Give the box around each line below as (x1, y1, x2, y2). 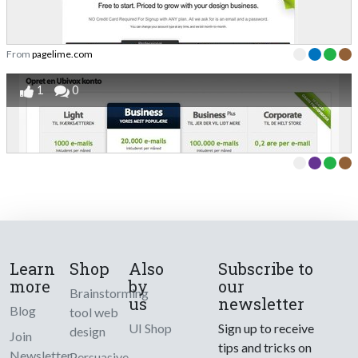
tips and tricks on (218, 339, 312, 355)
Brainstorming (69, 284, 149, 300)
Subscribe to (218, 257, 314, 279)
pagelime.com (32, 47, 93, 60)
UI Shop (129, 320, 173, 336)
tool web (69, 304, 118, 320)
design (69, 323, 105, 339)
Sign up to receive (218, 320, 315, 336)
